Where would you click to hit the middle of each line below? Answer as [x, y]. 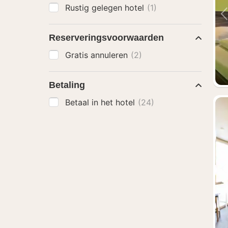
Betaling [67, 85]
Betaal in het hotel [101, 102]
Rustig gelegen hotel [106, 8]
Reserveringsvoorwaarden [106, 38]
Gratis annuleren [98, 55]
